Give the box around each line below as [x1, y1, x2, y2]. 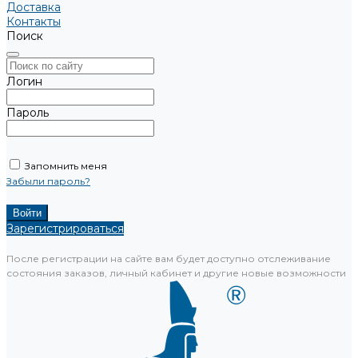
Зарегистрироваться [6, 221, 124, 236]
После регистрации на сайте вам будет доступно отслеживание [6, 253, 331, 265]
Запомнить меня [25, 160, 107, 172]
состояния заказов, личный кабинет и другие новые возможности [6, 267, 346, 279]
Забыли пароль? [6, 175, 90, 187]
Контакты [6, 14, 61, 29]
